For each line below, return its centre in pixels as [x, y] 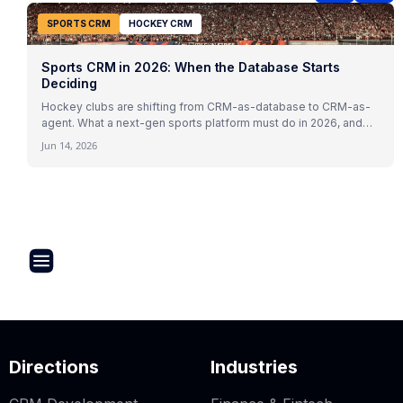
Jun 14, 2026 [69, 145]
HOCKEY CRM [161, 23]
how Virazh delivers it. [99, 139]
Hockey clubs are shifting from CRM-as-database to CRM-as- [206, 106]
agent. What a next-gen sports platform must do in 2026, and [202, 122]
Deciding [69, 83]
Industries [254, 367]
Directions [54, 367]
